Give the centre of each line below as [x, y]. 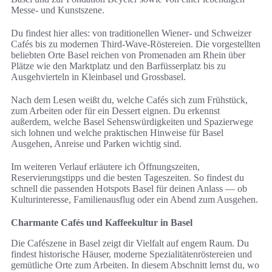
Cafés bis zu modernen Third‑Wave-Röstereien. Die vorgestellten [136, 44]
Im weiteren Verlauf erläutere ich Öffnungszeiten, [105, 167]
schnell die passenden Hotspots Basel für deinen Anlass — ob [129, 189]
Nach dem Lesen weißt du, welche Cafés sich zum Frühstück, [129, 100]
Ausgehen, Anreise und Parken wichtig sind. [96, 144]
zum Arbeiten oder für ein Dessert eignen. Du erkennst [115, 111]
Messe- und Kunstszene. [58, 10]
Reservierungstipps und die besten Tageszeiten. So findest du [127, 178]
